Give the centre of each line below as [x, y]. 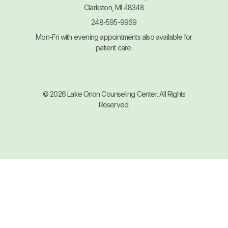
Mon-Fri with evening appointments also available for [114, 37]
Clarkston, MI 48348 [114, 7]
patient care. [114, 47]
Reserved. [114, 104]
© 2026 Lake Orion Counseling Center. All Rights [114, 94]
